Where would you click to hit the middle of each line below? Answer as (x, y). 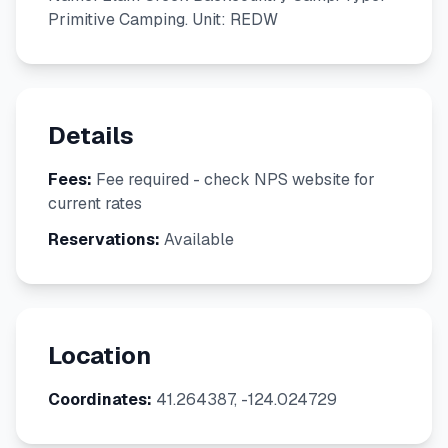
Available (197, 239)
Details (91, 135)
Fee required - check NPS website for (233, 179)
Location (99, 355)
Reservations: (104, 239)
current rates (95, 203)
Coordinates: (100, 399)
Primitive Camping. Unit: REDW (163, 19)
